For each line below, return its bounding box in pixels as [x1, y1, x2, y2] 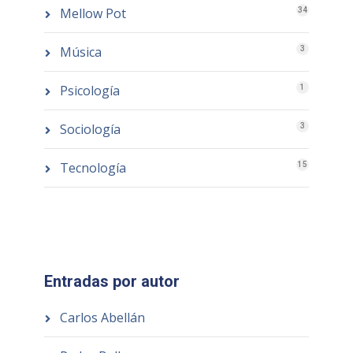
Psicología [59, 81, 120, 99]
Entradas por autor [43, 271, 180, 291]
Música [59, 43, 102, 61]
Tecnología [59, 158, 126, 176]
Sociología [59, 120, 121, 138]
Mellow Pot [59, 4, 126, 22]
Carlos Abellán [59, 308, 145, 326]
